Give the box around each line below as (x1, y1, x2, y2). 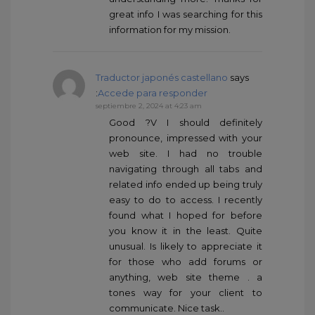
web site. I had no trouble (109, 147, 262, 159)
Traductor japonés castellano (96, 71, 228, 83)
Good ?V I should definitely (109, 116, 262, 128)
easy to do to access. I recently (109, 193, 262, 205)
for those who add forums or (109, 255, 262, 267)
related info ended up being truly (109, 178, 262, 190)
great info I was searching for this (109, 8, 262, 20)
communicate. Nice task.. (109, 302, 224, 314)
